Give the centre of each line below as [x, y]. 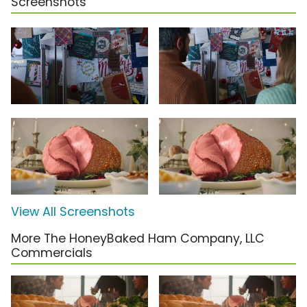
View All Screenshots [73, 211]
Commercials [52, 253]
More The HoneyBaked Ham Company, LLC [138, 238]
